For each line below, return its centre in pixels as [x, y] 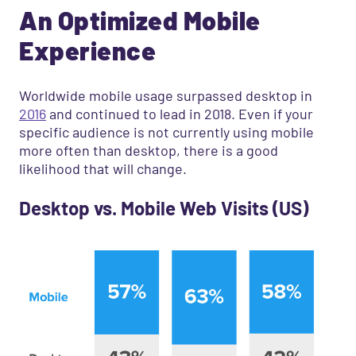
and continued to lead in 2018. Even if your [180, 114]
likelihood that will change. [103, 168]
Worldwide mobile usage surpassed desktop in [166, 95]
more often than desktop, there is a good [149, 150]
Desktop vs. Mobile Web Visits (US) [164, 208]
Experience [87, 50]
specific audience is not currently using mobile [166, 132]
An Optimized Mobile [140, 20]
